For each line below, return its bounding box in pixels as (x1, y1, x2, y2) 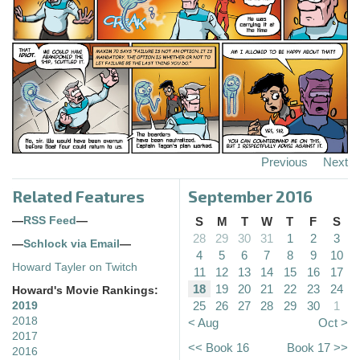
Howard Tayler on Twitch (12, 260, 137, 273)
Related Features (12, 186, 145, 206)
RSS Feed (23, 214, 76, 227)
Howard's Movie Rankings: (12, 284, 158, 297)
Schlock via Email (23, 237, 120, 250)
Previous (261, 154, 308, 169)
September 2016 (188, 186, 313, 206)
